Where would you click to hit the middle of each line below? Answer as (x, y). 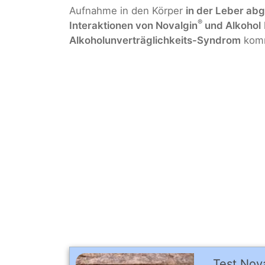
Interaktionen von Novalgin (133, 25)
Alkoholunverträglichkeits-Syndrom (155, 40)
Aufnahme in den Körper (127, 10)
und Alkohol (232, 25)
